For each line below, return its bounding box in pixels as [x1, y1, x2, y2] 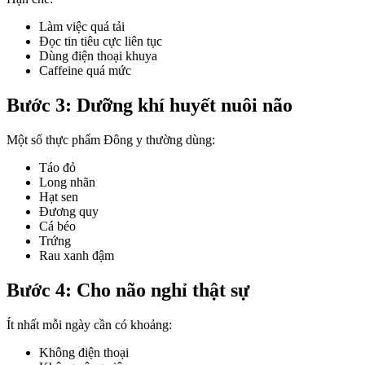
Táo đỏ [39, 161, 76, 175]
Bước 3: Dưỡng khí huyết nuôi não [7, 95, 292, 117]
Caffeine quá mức [39, 64, 131, 78]
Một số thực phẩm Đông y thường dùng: [7, 133, 215, 147]
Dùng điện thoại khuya [39, 49, 157, 64]
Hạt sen [39, 190, 78, 204]
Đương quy [39, 204, 99, 219]
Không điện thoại [39, 345, 129, 360]
